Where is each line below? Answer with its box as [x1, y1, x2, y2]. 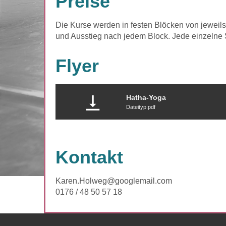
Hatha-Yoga [126, 93, 166, 101]
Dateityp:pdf [126, 103, 155, 110]
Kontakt [55, 146, 123, 167]
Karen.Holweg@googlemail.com [55, 176, 172, 185]
